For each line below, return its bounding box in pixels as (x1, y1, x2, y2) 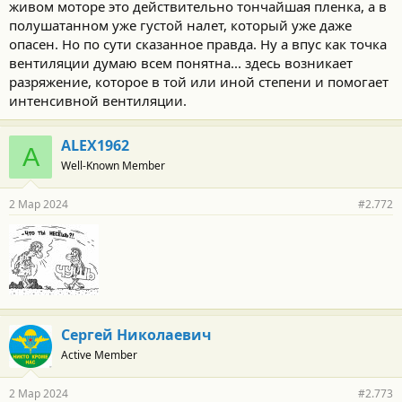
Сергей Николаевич (61, 325, 212, 345)
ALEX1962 (61, 135, 129, 155)
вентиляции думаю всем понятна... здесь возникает (9, 54, 353, 72)
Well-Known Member (61, 158, 165, 173)
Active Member (61, 347, 137, 363)
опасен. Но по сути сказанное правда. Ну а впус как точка (9, 35, 387, 53)
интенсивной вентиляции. (9, 92, 187, 109)
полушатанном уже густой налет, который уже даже (9, 16, 352, 34)
